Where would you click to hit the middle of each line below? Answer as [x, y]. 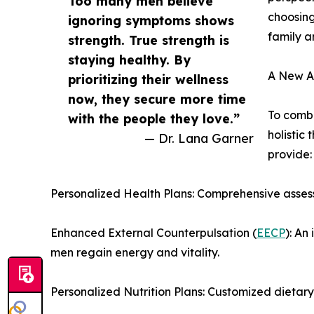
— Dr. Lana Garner [199, 138]
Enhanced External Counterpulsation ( [153, 232]
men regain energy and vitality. [135, 252]
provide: [290, 154]
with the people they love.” [154, 118]
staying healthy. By [129, 59]
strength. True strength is [149, 40]
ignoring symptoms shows [151, 20]
